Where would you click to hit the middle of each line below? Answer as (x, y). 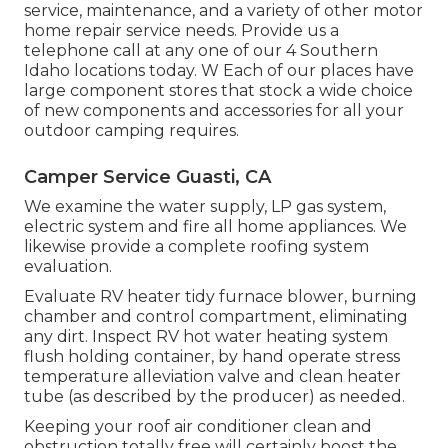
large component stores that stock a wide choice (218, 91)
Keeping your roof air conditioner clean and (198, 427)
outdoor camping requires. (131, 131)
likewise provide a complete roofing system (196, 247)
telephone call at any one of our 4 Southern (201, 51)
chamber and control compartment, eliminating (216, 317)
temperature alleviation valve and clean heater (212, 377)
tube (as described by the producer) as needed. (214, 397)
